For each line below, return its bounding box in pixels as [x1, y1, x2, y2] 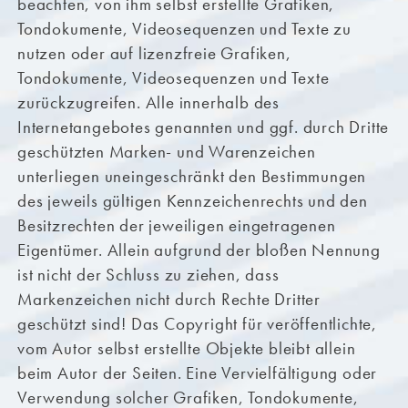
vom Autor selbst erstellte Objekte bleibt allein [16, 337, 356, 361]
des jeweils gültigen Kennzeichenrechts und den [16, 189, 368, 213]
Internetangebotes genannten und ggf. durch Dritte [16, 116, 390, 139]
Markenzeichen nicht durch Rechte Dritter [16, 288, 321, 311]
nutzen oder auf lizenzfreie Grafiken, [16, 42, 291, 66]
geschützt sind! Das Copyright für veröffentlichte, [16, 312, 377, 336]
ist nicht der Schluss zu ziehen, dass [16, 263, 280, 287]
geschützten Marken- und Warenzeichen [16, 140, 316, 164]
